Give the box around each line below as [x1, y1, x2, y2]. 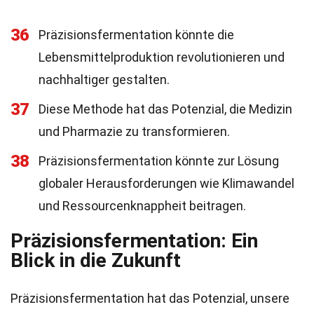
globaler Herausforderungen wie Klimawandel [39, 176, 294, 191]
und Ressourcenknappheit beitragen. [39, 198, 246, 213]
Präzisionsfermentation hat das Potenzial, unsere [11, 291, 289, 306]
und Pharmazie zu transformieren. [39, 124, 230, 139]
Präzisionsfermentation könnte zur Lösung [39, 153, 279, 168]
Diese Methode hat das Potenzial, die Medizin [39, 102, 292, 116]
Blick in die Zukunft [11, 249, 181, 272]
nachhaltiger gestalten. [39, 72, 170, 87]
